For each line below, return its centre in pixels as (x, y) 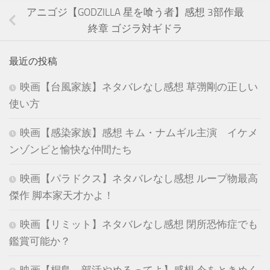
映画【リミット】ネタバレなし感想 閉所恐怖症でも (139, 224)
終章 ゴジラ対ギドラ (135, 29)
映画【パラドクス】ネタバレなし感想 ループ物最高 (139, 178)
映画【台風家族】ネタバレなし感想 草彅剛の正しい (139, 86)
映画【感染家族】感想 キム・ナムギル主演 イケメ (139, 132)
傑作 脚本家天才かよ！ (61, 195)
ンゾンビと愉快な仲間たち (71, 149)
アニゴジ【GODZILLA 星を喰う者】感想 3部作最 (135, 12)
